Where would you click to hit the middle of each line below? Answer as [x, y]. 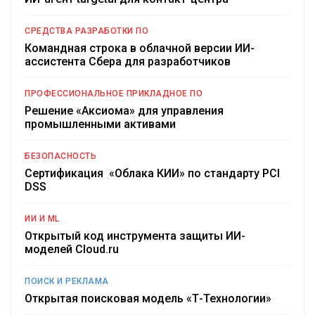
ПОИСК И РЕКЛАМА [67, 282]
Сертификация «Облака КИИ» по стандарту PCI [152, 174]
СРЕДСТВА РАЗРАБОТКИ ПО [86, 31]
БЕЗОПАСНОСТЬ [60, 156]
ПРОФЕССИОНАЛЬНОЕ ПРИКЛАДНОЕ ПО [114, 94]
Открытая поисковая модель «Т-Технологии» [148, 299]
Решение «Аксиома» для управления [124, 111]
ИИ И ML [42, 219]
